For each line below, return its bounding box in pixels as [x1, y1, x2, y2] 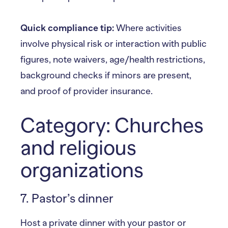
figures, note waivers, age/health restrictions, [20, 54, 205, 65]
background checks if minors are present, [20, 70, 191, 80]
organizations [20, 158, 144, 182]
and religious [20, 136, 136, 159]
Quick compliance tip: [20, 22, 114, 33]
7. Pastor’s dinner [20, 191, 113, 205]
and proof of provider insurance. [20, 85, 153, 96]
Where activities [114, 22, 182, 33]
